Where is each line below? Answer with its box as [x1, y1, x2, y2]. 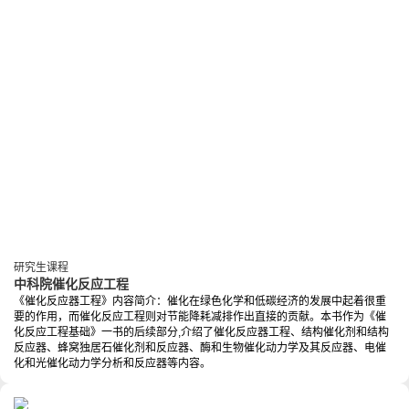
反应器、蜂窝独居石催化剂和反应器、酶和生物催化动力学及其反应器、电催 [14, 341, 386, 354]
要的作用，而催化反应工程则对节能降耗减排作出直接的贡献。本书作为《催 [14, 309, 386, 323]
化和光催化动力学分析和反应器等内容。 [14, 356, 211, 370]
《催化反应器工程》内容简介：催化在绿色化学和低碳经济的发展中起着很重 [14, 294, 386, 308]
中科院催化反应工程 [14, 276, 129, 291]
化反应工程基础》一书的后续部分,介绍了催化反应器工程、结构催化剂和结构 [14, 325, 389, 339]
